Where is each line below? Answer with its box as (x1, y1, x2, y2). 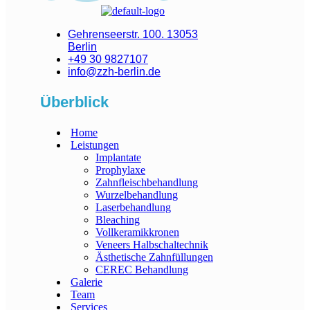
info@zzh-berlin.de (68, 66, 161, 78)
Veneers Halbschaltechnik (95, 239, 208, 251)
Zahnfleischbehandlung (95, 176, 198, 189)
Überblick (40, 93, 109, 111)
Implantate (95, 152, 141, 164)
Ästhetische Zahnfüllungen (95, 251, 213, 264)
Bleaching (95, 214, 140, 226)
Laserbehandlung (95, 201, 171, 214)
